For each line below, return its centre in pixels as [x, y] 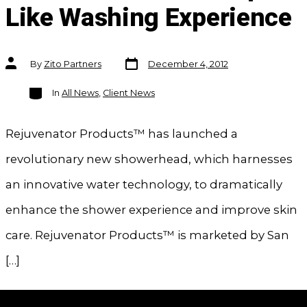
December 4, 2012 [188, 64]
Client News [128, 93]
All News [80, 93]
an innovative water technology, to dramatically [144, 185]
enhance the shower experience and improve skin [151, 210]
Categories [51, 88]
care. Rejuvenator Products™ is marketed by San [147, 235]
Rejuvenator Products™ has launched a [121, 134]
